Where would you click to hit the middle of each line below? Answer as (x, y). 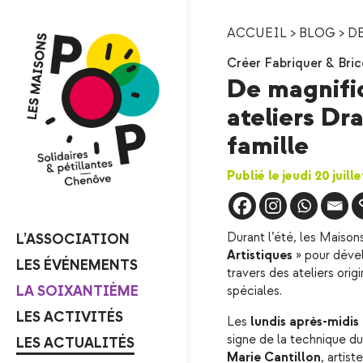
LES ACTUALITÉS (75, 343)
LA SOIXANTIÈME (77, 291)
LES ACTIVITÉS (70, 317)
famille (268, 146)
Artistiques (260, 256)
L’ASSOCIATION (73, 239)
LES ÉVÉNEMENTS (77, 265)
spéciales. (254, 291)
